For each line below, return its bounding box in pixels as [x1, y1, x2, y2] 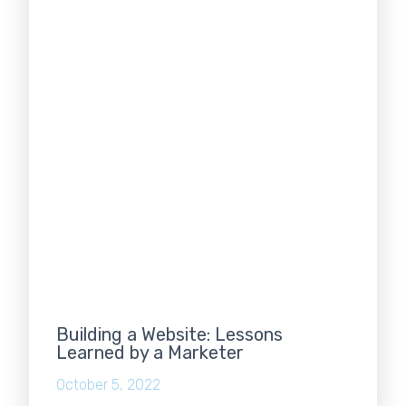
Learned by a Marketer [56, 341, 245, 363]
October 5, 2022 [56, 375, 161, 393]
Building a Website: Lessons [56, 323, 284, 345]
